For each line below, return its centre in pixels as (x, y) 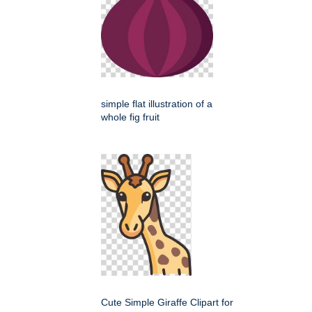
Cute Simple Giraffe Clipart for (167, 302)
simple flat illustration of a (157, 104)
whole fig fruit (130, 117)
